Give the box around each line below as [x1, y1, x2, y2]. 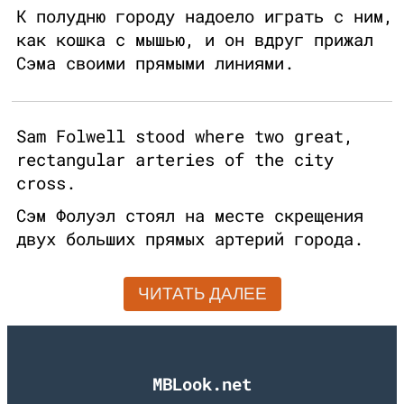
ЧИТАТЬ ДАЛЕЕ [137, 284, 267, 304]
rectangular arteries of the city [16, 148, 334, 171]
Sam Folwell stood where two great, [16, 124, 353, 148]
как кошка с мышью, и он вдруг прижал [16, 28, 373, 51]
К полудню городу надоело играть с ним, [16, 5, 393, 28]
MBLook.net [152, 372, 252, 395]
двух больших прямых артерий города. [16, 227, 363, 251]
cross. [16, 171, 76, 195]
